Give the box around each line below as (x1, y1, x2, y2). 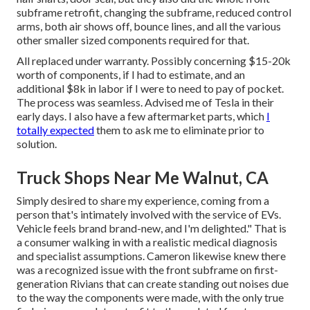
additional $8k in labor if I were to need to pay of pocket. (17, 81, 284, 95)
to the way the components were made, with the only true (17, 290, 284, 304)
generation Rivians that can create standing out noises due (17, 276, 289, 290)
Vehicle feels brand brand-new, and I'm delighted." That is (17, 221, 286, 235)
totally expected (17, 122, 94, 136)
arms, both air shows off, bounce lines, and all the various (17, 19, 281, 33)
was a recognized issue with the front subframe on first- (17, 262, 278, 276)
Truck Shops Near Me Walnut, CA (17, 167, 268, 188)
